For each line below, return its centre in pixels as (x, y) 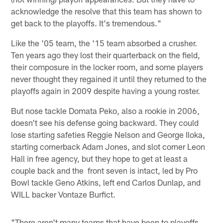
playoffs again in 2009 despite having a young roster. (106, 90)
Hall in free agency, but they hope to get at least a (100, 158)
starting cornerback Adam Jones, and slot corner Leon (108, 146)
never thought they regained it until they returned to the (109, 78)
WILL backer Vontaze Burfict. (63, 194)
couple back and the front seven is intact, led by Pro (105, 170)
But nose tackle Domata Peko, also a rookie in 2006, (106, 110)
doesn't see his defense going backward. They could (105, 122)
